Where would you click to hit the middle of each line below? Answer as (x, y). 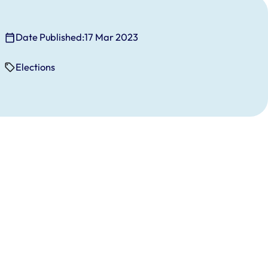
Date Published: (50, 37)
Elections (36, 67)
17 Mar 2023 (112, 37)
